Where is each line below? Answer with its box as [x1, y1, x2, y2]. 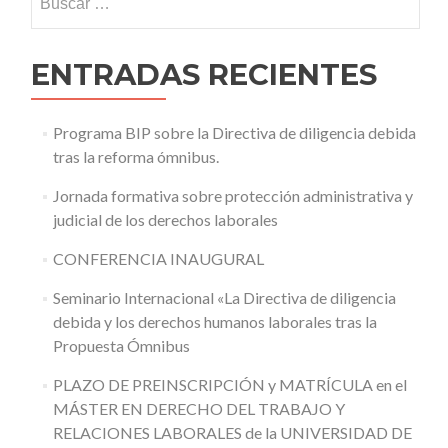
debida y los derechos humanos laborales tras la [52, 312, 377, 331]
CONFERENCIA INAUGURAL [52, 249, 264, 268]
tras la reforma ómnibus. [52, 147, 219, 166]
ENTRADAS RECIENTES [31, 57, 377, 92]
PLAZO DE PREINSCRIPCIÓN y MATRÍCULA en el [52, 375, 407, 394]
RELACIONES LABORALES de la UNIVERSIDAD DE [52, 423, 412, 442]
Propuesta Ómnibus [52, 336, 190, 355]
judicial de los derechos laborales [52, 210, 278, 229]
